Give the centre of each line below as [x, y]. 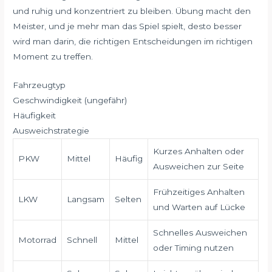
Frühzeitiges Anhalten [199, 192]
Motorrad [38, 240]
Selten [128, 199]
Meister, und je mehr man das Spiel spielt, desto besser [127, 26]
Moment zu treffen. [53, 56]
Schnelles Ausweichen [200, 232]
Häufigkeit [35, 115]
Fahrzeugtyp [39, 85]
